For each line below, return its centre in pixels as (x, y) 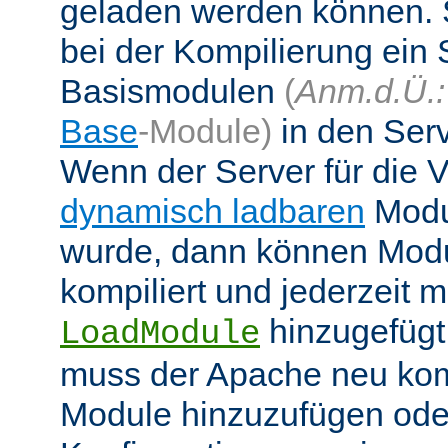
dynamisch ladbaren (212, 211)
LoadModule (160, 334)
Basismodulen (172, 91)
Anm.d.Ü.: (370, 91)
